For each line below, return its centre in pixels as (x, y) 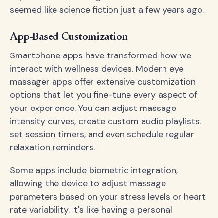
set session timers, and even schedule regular (102, 135)
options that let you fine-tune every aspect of (103, 95)
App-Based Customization (69, 38)
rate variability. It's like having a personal (91, 210)
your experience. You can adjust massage (93, 108)
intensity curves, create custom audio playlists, (105, 121)
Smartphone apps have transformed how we (100, 56)
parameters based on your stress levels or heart (108, 197)
